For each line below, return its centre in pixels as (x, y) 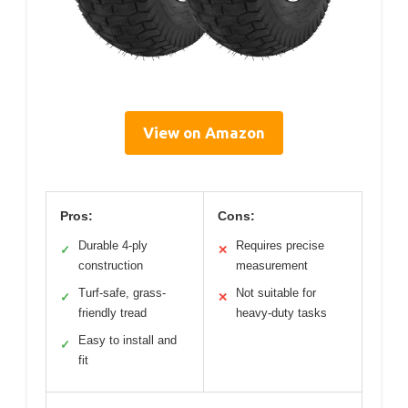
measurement (272, 265)
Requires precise (280, 245)
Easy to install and (127, 340)
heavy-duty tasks (281, 312)
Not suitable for (276, 292)
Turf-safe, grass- (122, 292)
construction (111, 265)
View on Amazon (204, 132)
